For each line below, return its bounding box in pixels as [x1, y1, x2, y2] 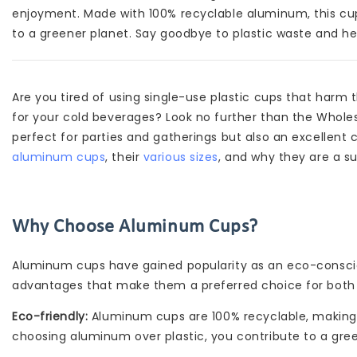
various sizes [139, 148, 219, 165]
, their [105, 148, 140, 165]
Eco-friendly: [12, 308, 88, 324]
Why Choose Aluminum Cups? [12, 217, 258, 237]
